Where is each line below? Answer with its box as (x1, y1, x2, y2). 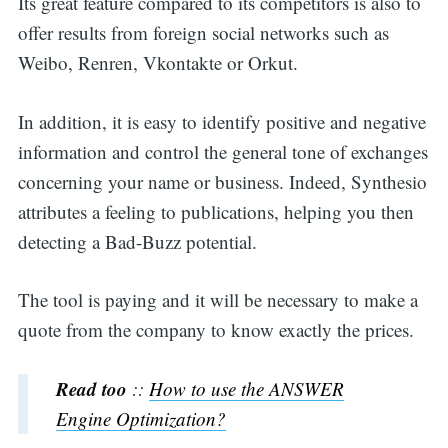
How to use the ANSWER (148, 375, 344, 401)
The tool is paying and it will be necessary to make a (17, 287, 418, 313)
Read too (55, 374, 127, 402)
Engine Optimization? (55, 405, 226, 431)
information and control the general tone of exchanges (17, 138, 428, 164)
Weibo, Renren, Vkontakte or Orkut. (17, 50, 298, 76)
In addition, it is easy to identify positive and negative (17, 108, 426, 134)
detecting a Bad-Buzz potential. (17, 228, 257, 254)
